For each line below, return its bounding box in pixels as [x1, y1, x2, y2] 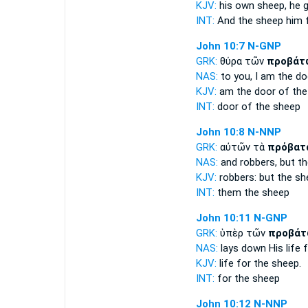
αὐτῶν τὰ [219, 141, 267, 153]
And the [214, 14, 256, 27]
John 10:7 [195, 40, 245, 52]
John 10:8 [195, 126, 245, 138]
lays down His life [217, 242, 303, 254]
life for [216, 257, 254, 269]
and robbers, [217, 156, 280, 168]
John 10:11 [195, 212, 251, 224]
